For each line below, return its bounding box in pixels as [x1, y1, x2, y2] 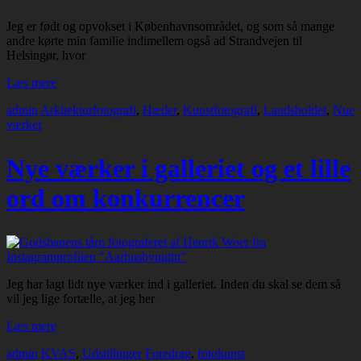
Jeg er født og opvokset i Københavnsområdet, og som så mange [6, 19, 334, 34]
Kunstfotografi [183, 103, 257, 118]
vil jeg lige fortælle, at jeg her [6, 291, 155, 305]
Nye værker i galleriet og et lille [6, 154, 351, 184]
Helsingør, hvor [6, 48, 85, 63]
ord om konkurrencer [6, 184, 245, 214]
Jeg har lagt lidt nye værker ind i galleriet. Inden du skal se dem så [6, 276, 341, 291]
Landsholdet [263, 103, 326, 118]
